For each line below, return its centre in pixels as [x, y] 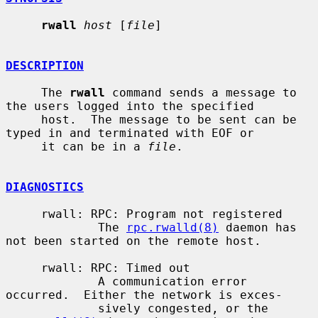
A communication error [52, 281]
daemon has [258, 227]
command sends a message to [201, 92]
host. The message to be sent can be [23, 119]
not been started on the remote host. [133, 241]
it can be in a [94, 146]
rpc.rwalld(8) [172, 227]
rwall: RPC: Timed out [23, 268]
